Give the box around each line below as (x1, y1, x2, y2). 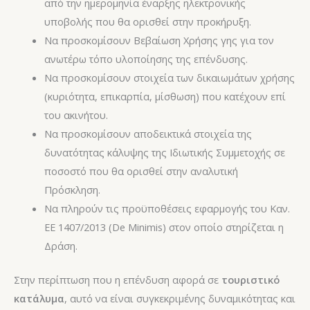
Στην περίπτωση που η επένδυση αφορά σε (14, 272, 221, 286)
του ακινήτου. (44, 107, 108, 122)
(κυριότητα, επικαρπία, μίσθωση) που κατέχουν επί (44, 89, 286, 103)
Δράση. (44, 238, 77, 253)
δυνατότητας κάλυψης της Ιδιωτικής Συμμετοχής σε (44, 145, 285, 159)
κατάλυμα (14, 291, 64, 305)
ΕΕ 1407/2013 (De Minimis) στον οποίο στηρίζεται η (44, 219, 284, 234)
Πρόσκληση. (44, 182, 100, 197)
